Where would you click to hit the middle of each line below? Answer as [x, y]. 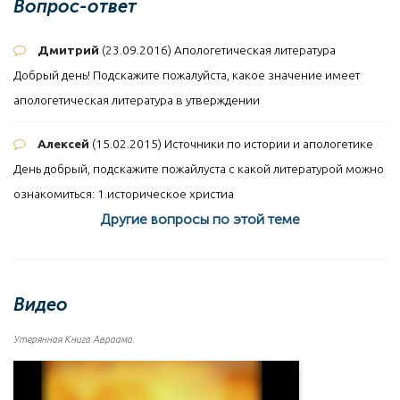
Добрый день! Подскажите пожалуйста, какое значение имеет [187, 75]
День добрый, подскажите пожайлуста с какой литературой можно [199, 168]
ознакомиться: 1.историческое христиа [124, 193]
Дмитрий [68, 50]
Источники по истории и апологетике [267, 143]
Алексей [63, 143]
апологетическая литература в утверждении [137, 100]
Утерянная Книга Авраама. [74, 339]
